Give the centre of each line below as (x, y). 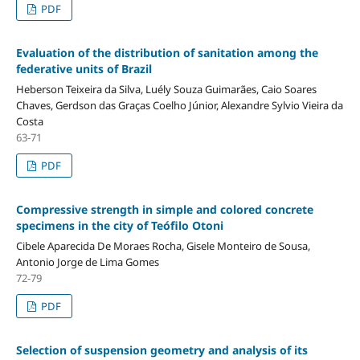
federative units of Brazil (84, 68)
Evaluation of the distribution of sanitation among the (167, 52)
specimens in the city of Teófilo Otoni (119, 225)
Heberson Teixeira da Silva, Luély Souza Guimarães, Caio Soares (166, 89)
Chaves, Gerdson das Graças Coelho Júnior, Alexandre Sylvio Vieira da (179, 105)
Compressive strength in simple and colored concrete (164, 209)
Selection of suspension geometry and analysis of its (162, 350)
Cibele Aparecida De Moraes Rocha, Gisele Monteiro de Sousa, (163, 245)
